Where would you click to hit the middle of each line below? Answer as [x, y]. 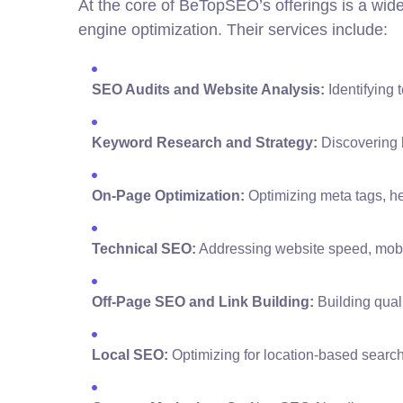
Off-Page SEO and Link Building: [203, 302]
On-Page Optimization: [168, 196]
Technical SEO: [144, 249]
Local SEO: [130, 355]
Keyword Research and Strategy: [205, 143]
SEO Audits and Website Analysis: [208, 90]
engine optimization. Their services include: [233, 30]
